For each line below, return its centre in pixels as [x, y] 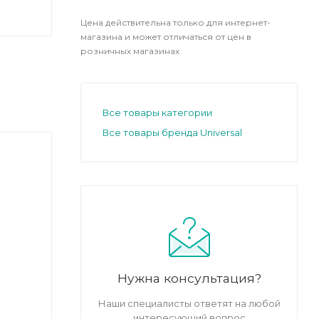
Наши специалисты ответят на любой [189, 303]
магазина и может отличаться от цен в [166, 36]
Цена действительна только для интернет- [176, 22]
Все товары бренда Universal [172, 132]
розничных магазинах [130, 51]
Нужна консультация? [189, 278]
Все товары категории [157, 112]
